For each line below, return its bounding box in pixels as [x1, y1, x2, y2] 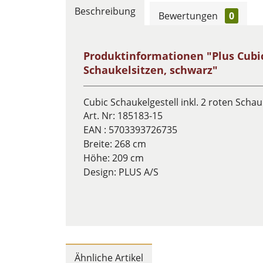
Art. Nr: [83, 109, 117, 122]
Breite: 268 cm [83, 137, 146, 150]
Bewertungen [159, 9, 220, 22]
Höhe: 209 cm [83, 151, 144, 164]
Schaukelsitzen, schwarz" [83, 63, 218, 77]
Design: [83, 166, 119, 178]
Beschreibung [75, 5, 136, 18]
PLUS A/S [119, 166, 159, 178]
